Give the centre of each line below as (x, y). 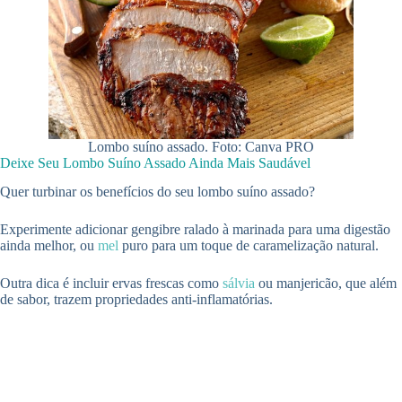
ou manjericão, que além (326, 284)
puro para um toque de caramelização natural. (249, 246)
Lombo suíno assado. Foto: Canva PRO (201, 146)
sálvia (239, 284)
